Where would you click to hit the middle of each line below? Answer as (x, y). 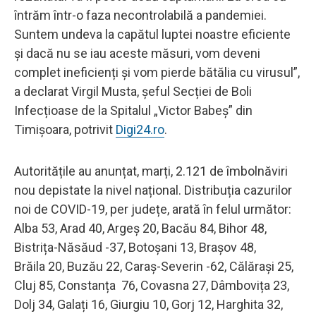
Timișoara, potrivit (65, 129)
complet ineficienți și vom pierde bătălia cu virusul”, (157, 72)
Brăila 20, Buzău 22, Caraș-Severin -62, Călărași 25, (154, 266)
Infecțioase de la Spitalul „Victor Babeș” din (133, 110)
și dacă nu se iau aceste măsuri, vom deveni (137, 53)
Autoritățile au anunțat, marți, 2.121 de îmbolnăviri (151, 171)
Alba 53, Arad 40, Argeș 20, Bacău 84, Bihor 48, (140, 228)
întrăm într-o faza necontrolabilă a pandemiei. (140, 15)
